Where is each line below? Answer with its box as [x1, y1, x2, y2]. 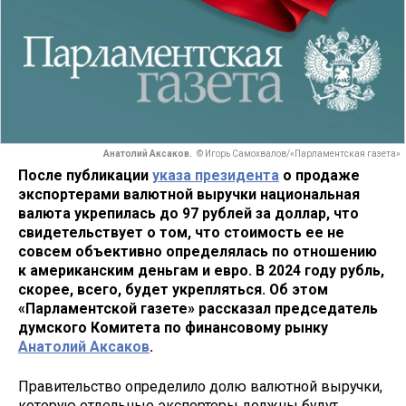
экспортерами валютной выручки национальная [18, 185, 360, 203]
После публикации [18, 166, 152, 184]
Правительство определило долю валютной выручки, [18, 378, 382, 396]
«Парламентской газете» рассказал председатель [18, 299, 378, 317]
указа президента [152, 166, 279, 184]
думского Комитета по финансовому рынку [18, 318, 328, 336]
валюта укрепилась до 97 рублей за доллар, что [18, 204, 359, 222]
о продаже [279, 166, 360, 184]
